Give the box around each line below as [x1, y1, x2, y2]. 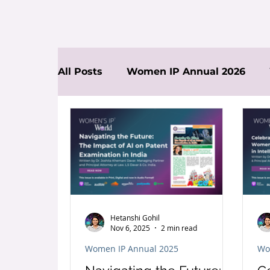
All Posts [58, 66, 102, 77]
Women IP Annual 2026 [127, 66, 245, 77]
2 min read [161, 223, 197, 233]
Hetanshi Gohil [110, 212, 160, 222]
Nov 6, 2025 [110, 223, 150, 233]
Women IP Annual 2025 [85, 243, 178, 254]
